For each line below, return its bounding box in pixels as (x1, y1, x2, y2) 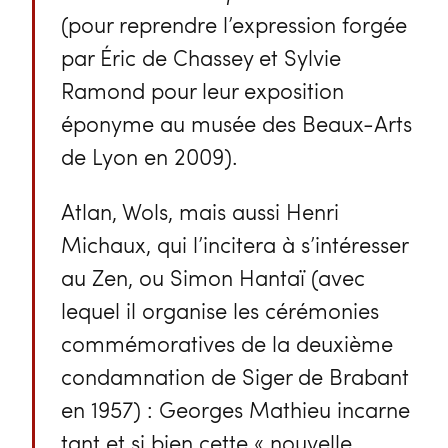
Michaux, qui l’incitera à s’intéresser (60, 229, 408, 260)
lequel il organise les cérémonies (60, 295, 379, 326)
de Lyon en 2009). (60, 140, 238, 171)
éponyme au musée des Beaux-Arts (60, 107, 412, 138)
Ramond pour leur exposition (60, 74, 344, 105)
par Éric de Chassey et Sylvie (60, 41, 341, 72)
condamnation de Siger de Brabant (60, 361, 409, 392)
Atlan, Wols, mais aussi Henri (60, 196, 339, 227)
